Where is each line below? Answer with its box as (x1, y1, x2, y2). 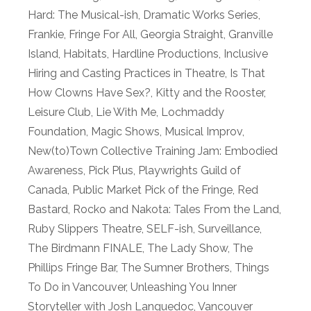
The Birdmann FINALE (28, 242, 142, 255)
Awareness (28, 164, 83, 178)
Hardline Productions (112, 47, 219, 61)
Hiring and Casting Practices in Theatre (28, 67, 225, 81)
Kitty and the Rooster (155, 86, 264, 100)
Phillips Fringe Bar (28, 261, 116, 275)
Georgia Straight (140, 28, 224, 42)
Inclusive (224, 47, 268, 61)
